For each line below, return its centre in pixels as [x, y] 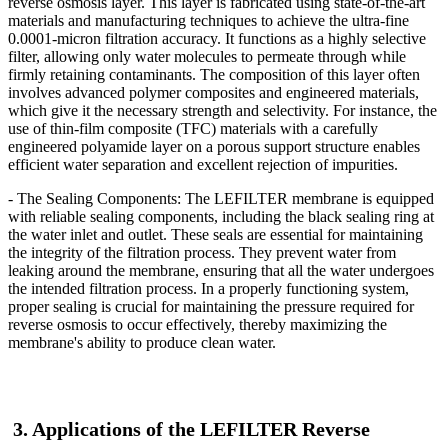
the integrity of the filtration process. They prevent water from [202, 252]
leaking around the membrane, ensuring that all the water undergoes [221, 270]
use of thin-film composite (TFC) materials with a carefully [193, 128]
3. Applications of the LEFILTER [155, 429]
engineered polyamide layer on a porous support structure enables [214, 146]
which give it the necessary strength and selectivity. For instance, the [222, 110]
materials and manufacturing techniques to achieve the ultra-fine [208, 20]
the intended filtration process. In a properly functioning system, [208, 288]
